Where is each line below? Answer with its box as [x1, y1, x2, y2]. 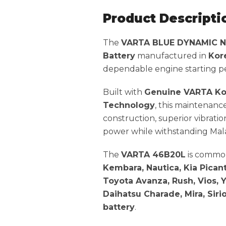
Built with [103, 87, 144, 97]
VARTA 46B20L [121, 150, 186, 160]
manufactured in [135, 51, 208, 61]
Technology [103, 100, 155, 110]
